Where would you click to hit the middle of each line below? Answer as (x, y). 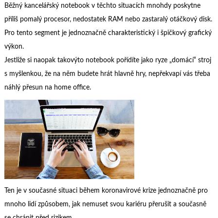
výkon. (14, 47)
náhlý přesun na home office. (47, 88)
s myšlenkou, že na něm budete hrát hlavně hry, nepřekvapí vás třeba (107, 74)
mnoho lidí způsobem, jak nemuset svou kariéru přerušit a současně (105, 205)
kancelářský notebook (57, 6)
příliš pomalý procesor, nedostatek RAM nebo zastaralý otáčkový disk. (108, 20)
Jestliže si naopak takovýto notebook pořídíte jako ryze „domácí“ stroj (108, 61)
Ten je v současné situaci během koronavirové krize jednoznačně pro (106, 191)
